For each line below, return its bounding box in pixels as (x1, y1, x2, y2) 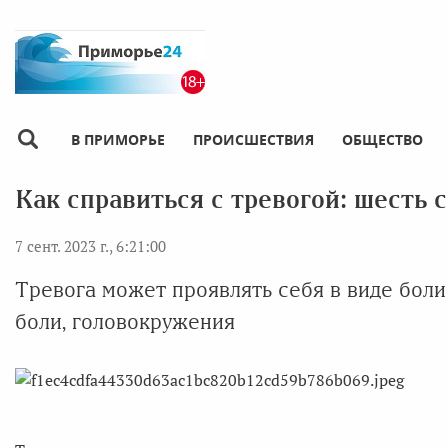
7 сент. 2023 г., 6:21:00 (15, 235, 166, 256)
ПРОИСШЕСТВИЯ (193, 129, 314, 149)
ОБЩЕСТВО (342, 129, 423, 149)
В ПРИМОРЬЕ (71, 129, 165, 149)
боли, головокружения (15, 309, 235, 333)
